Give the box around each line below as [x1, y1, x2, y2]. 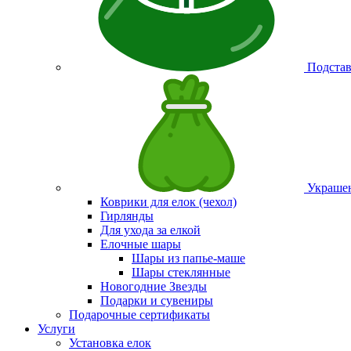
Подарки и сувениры [100, 294, 213, 307]
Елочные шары [100, 237, 181, 251]
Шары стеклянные [132, 266, 230, 279]
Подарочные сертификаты [69, 308, 210, 321]
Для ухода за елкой [100, 223, 201, 237]
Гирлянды [100, 209, 154, 223]
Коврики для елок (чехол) [100, 195, 237, 208]
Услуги [38, 322, 75, 335]
